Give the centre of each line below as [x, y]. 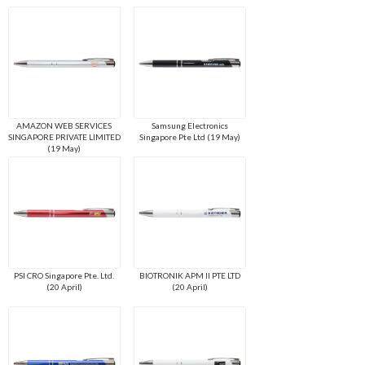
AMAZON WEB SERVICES [64, 126]
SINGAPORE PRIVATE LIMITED [64, 137]
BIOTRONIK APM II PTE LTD [189, 276]
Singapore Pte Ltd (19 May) [189, 137]
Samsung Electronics [189, 126]
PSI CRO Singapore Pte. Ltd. [64, 276]
